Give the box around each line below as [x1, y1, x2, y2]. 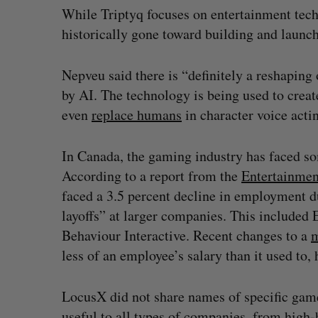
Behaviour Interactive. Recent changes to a [62, 226, 311, 245]
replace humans [92, 105, 182, 124]
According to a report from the [62, 166, 241, 185]
